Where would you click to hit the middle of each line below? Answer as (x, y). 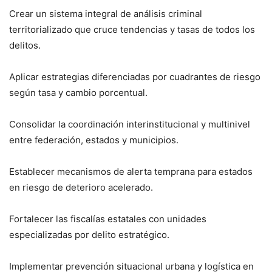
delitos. (25, 45)
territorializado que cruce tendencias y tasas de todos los (132, 29)
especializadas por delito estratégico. (89, 234)
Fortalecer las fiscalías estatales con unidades (108, 219)
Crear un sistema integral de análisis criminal (106, 13)
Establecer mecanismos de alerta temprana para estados (131, 171)
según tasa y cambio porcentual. (78, 92)
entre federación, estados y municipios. (94, 140)
